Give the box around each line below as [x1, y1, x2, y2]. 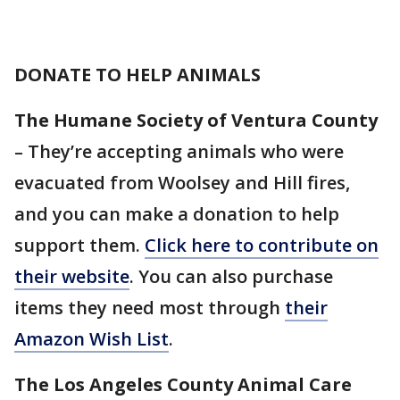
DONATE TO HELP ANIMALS [14, 62, 261, 87]
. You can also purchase [129, 264, 333, 289]
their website [14, 264, 129, 289]
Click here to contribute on [145, 233, 379, 258]
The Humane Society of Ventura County [14, 108, 378, 133]
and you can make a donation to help [14, 202, 339, 227]
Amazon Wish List [14, 327, 169, 352]
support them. [14, 233, 145, 258]
